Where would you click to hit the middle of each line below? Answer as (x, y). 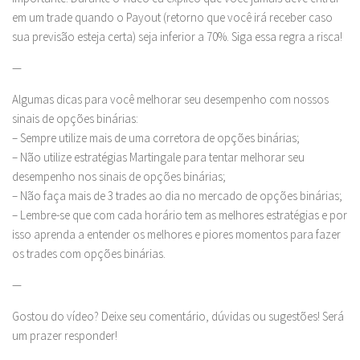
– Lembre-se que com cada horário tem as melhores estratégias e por (180, 215)
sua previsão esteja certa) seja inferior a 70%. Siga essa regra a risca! (177, 37)
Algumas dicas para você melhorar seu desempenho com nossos (170, 100)
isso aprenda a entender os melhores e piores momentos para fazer (176, 235)
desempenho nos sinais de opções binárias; (119, 177)
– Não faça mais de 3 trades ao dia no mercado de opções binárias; (177, 196)
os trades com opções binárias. (89, 254)
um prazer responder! (65, 336)
